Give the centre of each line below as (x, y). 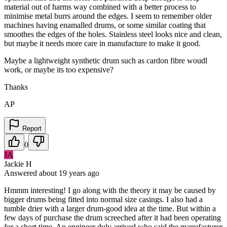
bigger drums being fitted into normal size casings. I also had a (103, 199)
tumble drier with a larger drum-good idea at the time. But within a (110, 208)
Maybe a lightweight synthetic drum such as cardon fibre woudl (106, 60)
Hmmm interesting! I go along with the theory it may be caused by (110, 190)
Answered (22, 173)
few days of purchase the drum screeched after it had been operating (112, 217)
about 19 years (62, 173)
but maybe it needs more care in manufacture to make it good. (102, 43)
